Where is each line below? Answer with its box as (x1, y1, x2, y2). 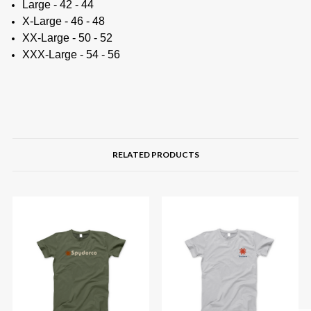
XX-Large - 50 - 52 (22, 31, 112, 44)
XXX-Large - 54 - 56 (22, 48, 120, 60)
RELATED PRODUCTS (112, 149, 199, 160)
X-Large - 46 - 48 (22, 15, 105, 27)
